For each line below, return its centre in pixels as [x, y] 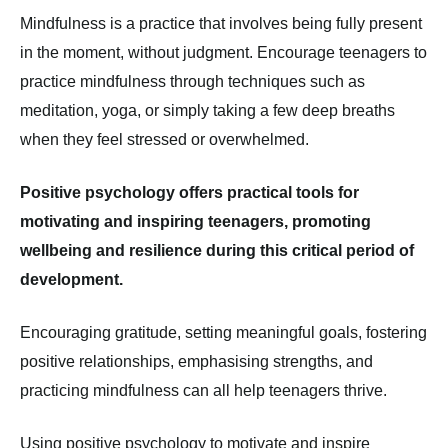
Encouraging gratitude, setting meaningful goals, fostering [223, 332]
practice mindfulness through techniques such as [192, 81]
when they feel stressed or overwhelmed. [164, 139]
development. [71, 279]
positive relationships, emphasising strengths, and [196, 361]
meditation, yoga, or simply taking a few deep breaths [207, 110]
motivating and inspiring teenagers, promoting [195, 221]
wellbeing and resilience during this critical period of [217, 250]
